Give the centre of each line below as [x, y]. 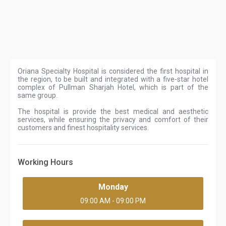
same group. [38, 95]
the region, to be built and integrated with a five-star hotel [113, 79]
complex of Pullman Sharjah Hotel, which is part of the [113, 87]
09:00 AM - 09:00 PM [113, 201]
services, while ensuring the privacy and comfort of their [113, 120]
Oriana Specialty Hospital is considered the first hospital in [113, 71]
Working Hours [45, 162]
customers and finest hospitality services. [83, 128]
